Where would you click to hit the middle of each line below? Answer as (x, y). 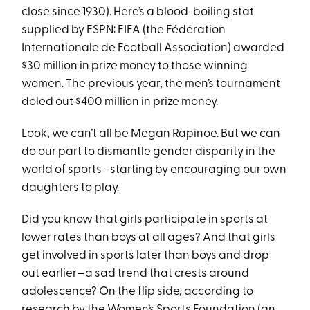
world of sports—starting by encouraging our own (154, 170)
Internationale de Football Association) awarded (153, 48)
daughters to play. (71, 188)
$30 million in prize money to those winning (135, 66)
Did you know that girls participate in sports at (145, 220)
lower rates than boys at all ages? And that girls (149, 238)
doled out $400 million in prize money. (120, 102)
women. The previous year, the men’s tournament (151, 84)
